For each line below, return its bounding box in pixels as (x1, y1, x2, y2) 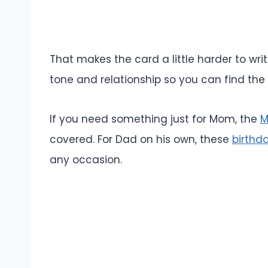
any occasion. (50, 152, 122, 167)
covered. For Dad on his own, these (50, 132, 232, 147)
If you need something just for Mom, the (50, 111, 260, 126)
